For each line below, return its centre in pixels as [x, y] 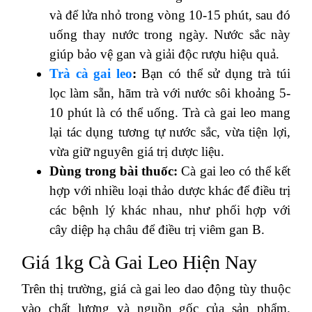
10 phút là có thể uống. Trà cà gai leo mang [170, 112]
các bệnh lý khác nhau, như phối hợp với [170, 210]
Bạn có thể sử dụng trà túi [213, 73]
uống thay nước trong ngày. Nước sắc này [170, 34]
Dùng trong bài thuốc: [114, 171]
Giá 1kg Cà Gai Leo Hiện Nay [139, 262]
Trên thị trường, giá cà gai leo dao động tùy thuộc [156, 288]
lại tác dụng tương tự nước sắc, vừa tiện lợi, [170, 132]
